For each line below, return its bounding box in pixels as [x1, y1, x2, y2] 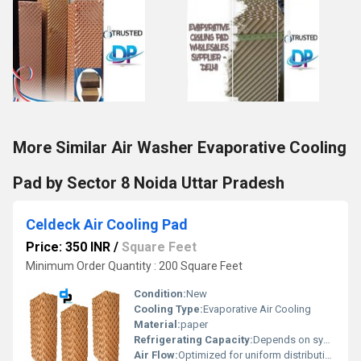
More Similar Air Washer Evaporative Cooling [13, 138, 346, 158]
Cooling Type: [134, 303, 203, 316]
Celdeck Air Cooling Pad [26, 216, 188, 234]
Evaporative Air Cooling [203, 303, 311, 316]
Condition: [134, 288, 186, 301]
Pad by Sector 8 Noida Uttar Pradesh [13, 173, 284, 193]
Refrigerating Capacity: [134, 334, 253, 346]
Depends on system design [253, 334, 323, 346]
